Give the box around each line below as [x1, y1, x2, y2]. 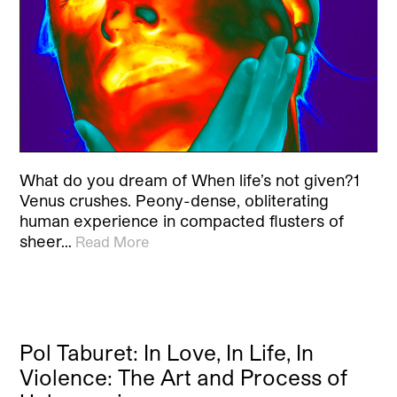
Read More [75, 232, 150, 250]
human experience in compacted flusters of [19, 210, 345, 230]
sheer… [19, 230, 73, 251]
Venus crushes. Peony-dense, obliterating [19, 190, 330, 210]
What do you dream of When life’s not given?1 [19, 169, 361, 190]
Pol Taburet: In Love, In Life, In [19, 339, 315, 365]
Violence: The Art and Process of [19, 363, 348, 390]
